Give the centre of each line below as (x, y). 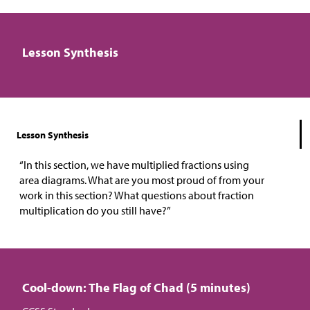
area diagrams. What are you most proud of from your (142, 180)
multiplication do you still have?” (95, 211)
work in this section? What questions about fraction (137, 195)
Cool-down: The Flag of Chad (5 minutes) (136, 288)
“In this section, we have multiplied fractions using (134, 165)
